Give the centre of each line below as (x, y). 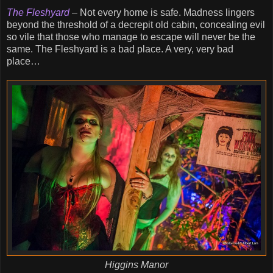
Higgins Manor (136, 265)
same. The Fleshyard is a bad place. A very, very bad (120, 49)
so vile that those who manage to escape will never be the (131, 37)
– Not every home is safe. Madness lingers (162, 12)
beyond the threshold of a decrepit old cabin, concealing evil (136, 24)
